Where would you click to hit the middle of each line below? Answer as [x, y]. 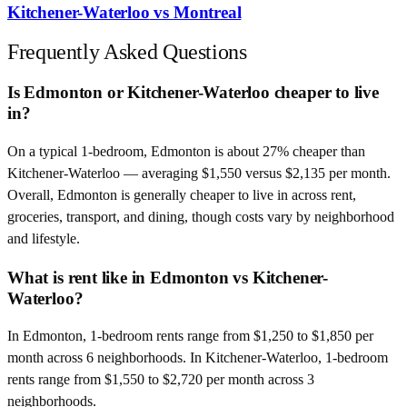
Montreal [207, 12]
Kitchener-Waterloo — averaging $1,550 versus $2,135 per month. [199, 174]
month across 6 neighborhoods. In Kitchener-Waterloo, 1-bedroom [198, 358]
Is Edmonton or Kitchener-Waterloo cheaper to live [193, 93]
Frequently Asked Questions [127, 52]
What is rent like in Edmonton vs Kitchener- [168, 277]
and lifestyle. [44, 239]
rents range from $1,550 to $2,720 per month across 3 [161, 380]
